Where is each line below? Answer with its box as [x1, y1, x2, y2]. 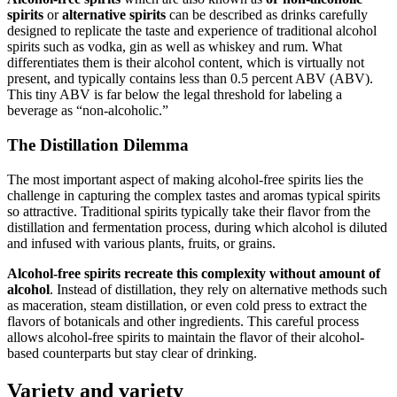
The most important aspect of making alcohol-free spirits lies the [7, 171, 363, 187]
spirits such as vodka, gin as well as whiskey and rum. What [7, 39, 342, 55]
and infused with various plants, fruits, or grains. [7, 235, 276, 251]
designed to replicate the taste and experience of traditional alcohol [7, 23, 377, 39]
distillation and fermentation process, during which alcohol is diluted [7, 219, 387, 235]
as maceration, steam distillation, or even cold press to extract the [7, 297, 367, 313]
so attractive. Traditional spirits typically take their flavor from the [7, 203, 370, 219]
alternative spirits [62, 7, 166, 23]
